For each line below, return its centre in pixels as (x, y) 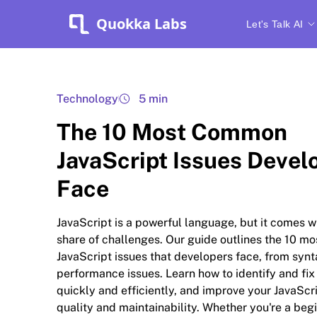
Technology (87, 99)
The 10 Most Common (172, 132)
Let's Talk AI (275, 24)
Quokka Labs (142, 24)
